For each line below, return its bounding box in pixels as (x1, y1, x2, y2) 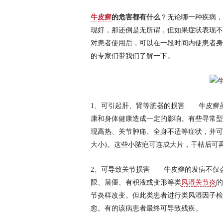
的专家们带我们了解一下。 (91, 52, 174, 60)
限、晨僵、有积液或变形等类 (91, 179, 181, 186)
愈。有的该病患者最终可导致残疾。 (91, 205, 202, 212)
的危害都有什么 (111, 13, 160, 21)
